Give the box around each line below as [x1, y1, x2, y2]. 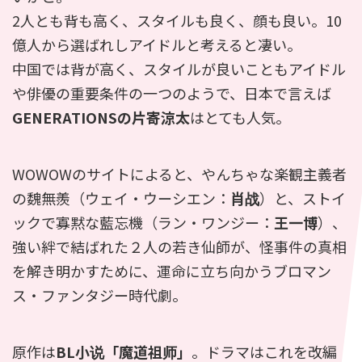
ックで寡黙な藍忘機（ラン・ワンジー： [12, 211, 274, 233]
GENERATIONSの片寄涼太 [12, 106, 190, 128]
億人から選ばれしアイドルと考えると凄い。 [12, 33, 301, 55]
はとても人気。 [190, 106, 290, 128]
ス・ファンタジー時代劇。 [12, 284, 187, 305]
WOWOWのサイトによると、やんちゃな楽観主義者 [12, 162, 347, 184]
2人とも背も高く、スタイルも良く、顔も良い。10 [12, 9, 342, 31]
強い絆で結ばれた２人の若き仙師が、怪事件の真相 [12, 235, 347, 257]
